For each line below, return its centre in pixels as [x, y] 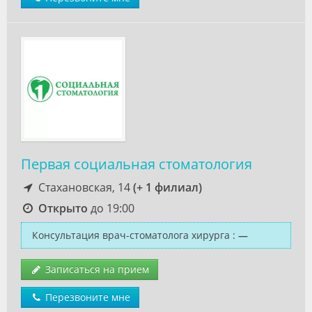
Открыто [63, 208]
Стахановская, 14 [84, 187]
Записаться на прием [96, 269]
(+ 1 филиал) [167, 187]
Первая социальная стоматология [136, 164]
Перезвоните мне [86, 297]
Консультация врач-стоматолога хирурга [131, 235]
